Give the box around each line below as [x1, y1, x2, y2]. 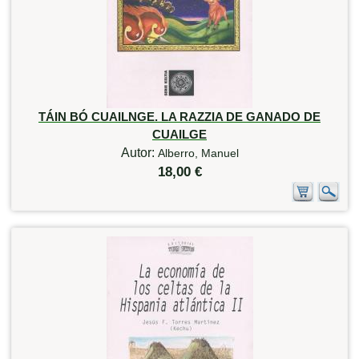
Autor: [120, 145, 158, 159]
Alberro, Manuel [157, 146, 239, 159]
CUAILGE [152, 127, 207, 141]
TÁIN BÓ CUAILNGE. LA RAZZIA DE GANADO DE [38, 109, 321, 123]
